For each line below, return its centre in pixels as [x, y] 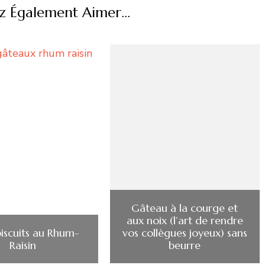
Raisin [23, 245]
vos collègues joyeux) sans [185, 233]
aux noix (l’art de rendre [185, 221]
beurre [185, 245]
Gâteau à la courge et [185, 208]
